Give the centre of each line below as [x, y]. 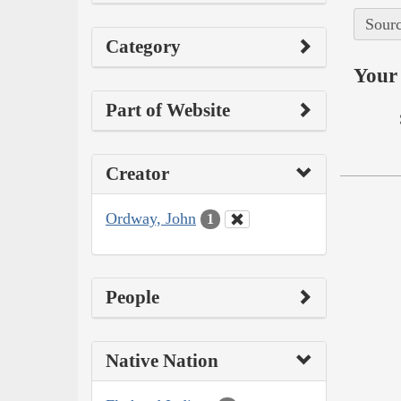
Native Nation [162, 361]
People [132, 298]
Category [143, 46]
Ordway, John [151, 218]
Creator [137, 173]
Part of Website [168, 110]
